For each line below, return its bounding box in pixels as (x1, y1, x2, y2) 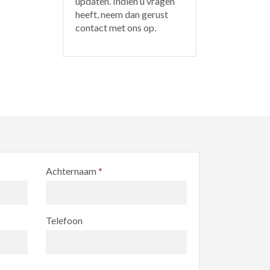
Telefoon (46, 215, 83, 226)
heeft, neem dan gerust (75, 8, 168, 20)
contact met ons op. (75, 22, 156, 33)
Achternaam (46, 165, 98, 177)
